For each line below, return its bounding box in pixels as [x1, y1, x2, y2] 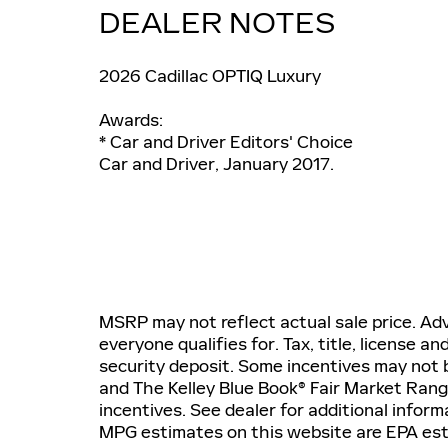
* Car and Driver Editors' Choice [99, 131, 353, 154]
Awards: [99, 109, 163, 132]
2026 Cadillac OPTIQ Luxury [99, 65, 321, 88]
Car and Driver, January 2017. [99, 153, 334, 176]
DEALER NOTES [99, 8, 335, 41]
